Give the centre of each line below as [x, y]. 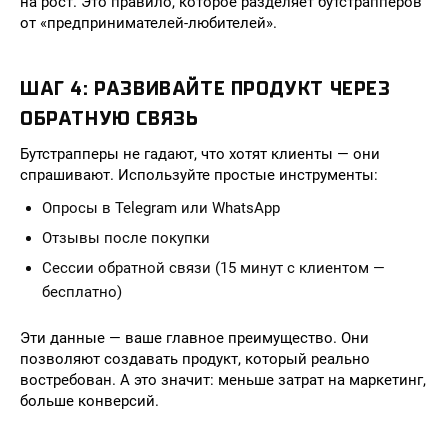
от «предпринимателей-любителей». [148, 23]
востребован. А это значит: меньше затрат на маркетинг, [223, 380]
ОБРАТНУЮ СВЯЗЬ [109, 118]
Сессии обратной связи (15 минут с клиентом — [213, 268]
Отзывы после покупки [126, 238]
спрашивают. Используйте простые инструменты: [199, 175]
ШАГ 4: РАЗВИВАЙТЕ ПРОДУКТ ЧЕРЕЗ [205, 88]
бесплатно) [82, 292]
